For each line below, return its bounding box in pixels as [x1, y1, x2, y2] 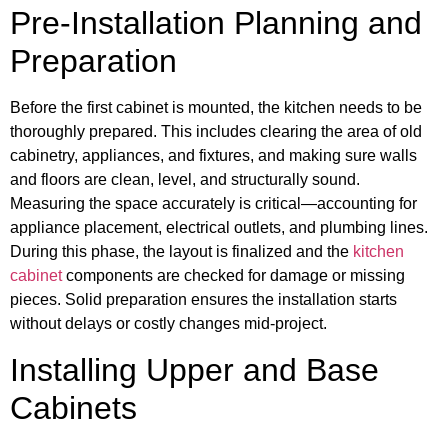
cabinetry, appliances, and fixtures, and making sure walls [10, 147, 417, 165]
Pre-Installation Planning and [10, 5, 422, 42]
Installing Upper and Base [10, 351, 379, 388]
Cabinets [10, 389, 137, 426]
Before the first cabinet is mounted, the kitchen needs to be [10, 99, 422, 117]
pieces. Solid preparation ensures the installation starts [10, 291, 397, 309]
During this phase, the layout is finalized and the [10, 243, 353, 261]
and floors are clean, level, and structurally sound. [10, 171, 360, 189]
